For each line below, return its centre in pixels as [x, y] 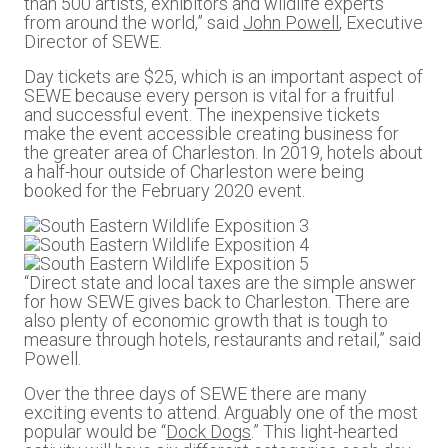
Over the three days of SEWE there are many [195, 393]
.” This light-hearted [324, 431]
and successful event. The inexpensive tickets [202, 114]
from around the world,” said [133, 22]
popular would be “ [95, 431]
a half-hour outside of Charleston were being [194, 171]
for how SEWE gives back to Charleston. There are [217, 301]
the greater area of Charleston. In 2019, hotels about [223, 152]
